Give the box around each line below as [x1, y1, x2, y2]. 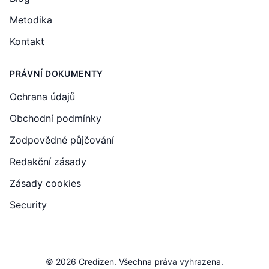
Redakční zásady [10, 156, 86, 168]
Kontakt [10, 35, 44, 47]
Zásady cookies [10, 177, 81, 189]
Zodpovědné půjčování [10, 134, 114, 146]
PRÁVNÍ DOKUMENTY [10, 68, 104, 79]
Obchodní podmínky [10, 112, 101, 124]
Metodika [10, 14, 52, 26]
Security [10, 199, 47, 211]
